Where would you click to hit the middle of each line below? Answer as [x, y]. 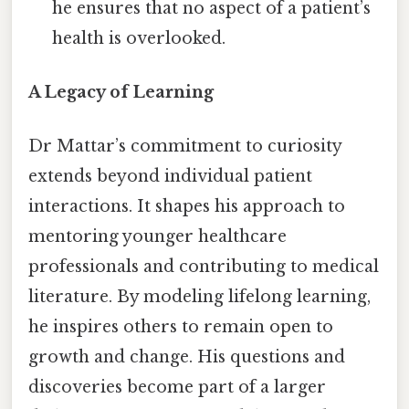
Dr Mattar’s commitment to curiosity [185, 147]
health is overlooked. [139, 38]
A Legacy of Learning [121, 93]
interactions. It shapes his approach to [187, 207]
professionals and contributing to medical [204, 267]
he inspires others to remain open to [181, 327]
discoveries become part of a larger [177, 388]
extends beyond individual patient [170, 177]
